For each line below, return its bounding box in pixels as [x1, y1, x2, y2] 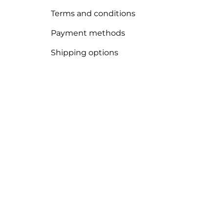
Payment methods [50, 28, 125, 38]
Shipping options [50, 48, 118, 58]
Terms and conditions [50, 9, 135, 19]
